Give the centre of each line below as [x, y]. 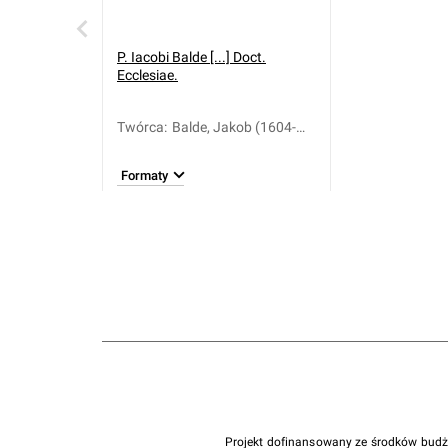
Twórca [140, 127]
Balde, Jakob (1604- [234, 127]
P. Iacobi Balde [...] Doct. [191, 57]
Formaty [144, 175]
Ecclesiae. [147, 75]
